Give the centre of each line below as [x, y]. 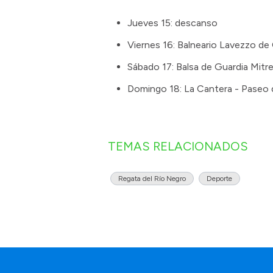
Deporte [219, 179]
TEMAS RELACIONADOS [178, 147]
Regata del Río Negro [152, 179]
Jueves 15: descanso [172, 23]
